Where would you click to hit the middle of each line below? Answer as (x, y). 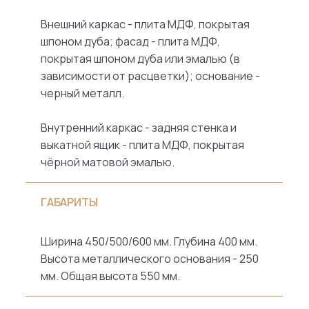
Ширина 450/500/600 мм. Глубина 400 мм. (149, 242)
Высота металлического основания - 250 (150, 259)
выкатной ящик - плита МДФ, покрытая (143, 145)
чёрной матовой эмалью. (108, 162)
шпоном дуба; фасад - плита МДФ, (131, 42)
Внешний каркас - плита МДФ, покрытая (146, 24)
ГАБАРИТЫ (70, 202)
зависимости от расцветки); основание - (151, 76)
